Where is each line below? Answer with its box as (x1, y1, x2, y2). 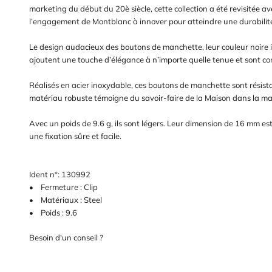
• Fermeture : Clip (29, 182, 98, 192)
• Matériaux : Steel (29, 195, 102, 205)
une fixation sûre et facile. (29, 131, 121, 141)
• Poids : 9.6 (29, 208, 79, 218)
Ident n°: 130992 (29, 169, 90, 180)
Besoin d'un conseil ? (29, 233, 103, 243)
